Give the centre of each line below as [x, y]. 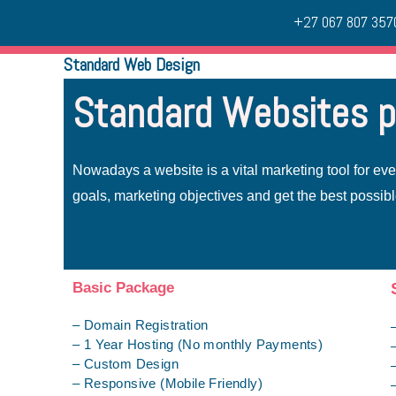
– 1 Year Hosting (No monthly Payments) [198, 344]
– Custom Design [126, 363]
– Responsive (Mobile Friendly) [168, 383]
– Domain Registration [141, 324]
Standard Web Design [132, 65]
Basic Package [123, 287]
